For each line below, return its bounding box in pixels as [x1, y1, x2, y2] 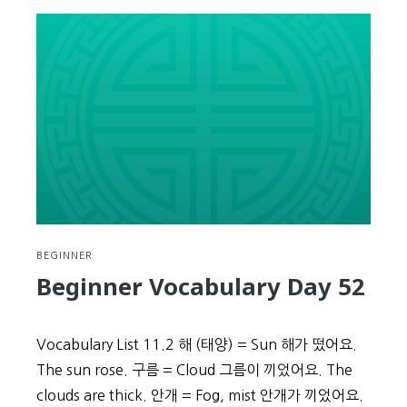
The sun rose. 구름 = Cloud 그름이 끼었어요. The [36, 362, 352, 377]
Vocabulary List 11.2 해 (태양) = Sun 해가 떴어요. [36, 337, 357, 352]
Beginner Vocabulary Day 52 [36, 271, 365, 303]
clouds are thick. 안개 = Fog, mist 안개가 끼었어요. [36, 388, 363, 402]
